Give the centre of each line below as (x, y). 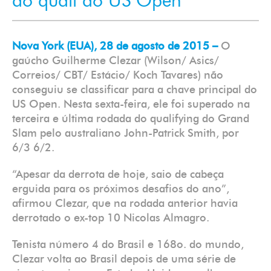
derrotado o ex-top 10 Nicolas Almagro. (111, 218)
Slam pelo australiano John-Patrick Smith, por (126, 134)
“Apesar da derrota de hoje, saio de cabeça (118, 175)
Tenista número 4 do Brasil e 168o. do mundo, (128, 245)
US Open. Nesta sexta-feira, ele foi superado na (131, 105)
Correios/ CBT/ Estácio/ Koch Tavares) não (118, 76)
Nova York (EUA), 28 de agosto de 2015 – (116, 47)
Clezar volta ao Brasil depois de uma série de (124, 260)
